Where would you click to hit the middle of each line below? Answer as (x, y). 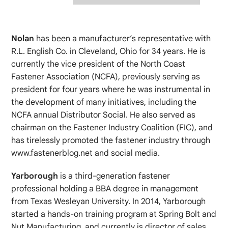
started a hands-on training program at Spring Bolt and (114, 214)
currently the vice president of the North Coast (98, 64)
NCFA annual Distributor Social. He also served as (104, 115)
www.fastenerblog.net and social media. (86, 153)
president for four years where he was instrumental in (111, 89)
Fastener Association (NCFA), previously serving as (106, 77)
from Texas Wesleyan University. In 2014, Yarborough (109, 201)
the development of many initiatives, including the (104, 102)
